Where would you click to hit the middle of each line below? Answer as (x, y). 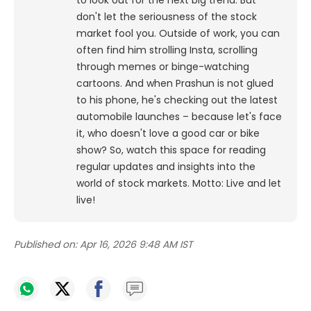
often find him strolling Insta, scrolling (167, 50)
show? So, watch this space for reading (171, 150)
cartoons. (99, 84)
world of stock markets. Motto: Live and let (179, 184)
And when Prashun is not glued (199, 84)
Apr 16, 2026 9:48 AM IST (136, 245)
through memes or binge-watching (163, 67)
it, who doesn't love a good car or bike (168, 134)
